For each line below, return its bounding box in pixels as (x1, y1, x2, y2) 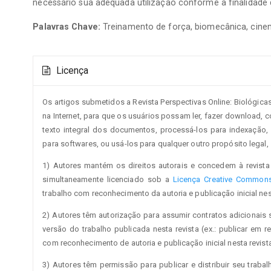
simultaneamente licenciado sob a (42, 175, 173, 184)
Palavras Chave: (33, 21, 100, 31)
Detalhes (32, 54, 87, 70)
